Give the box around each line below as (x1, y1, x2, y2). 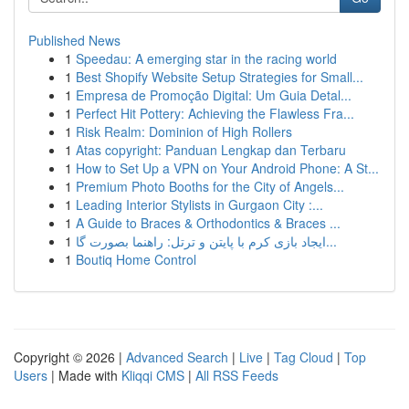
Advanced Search (126, 348, 228, 366)
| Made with (47, 366, 121, 384)
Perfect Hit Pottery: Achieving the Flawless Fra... (76, 104, 354, 122)
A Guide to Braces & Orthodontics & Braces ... (76, 214, 341, 232)
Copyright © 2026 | (14, 348, 126, 366)
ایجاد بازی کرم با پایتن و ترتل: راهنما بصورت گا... (326, 232, 337, 250)
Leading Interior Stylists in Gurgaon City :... (76, 195, 323, 214)
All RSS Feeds (195, 366, 278, 384)
